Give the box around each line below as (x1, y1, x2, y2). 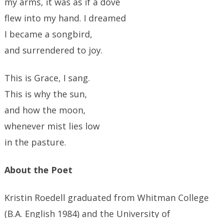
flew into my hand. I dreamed (4, 12, 127, 24)
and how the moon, (4, 104, 86, 116)
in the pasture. (4, 136, 67, 148)
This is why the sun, (4, 88, 88, 100)
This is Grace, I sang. (4, 72, 91, 84)
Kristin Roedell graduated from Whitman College (4, 192, 209, 203)
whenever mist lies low (4, 120, 100, 132)
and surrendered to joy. (4, 44, 103, 56)
